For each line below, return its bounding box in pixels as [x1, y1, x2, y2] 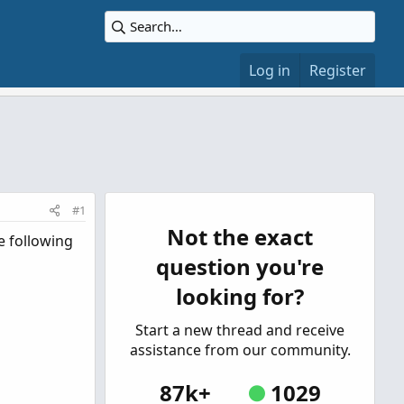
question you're [156, 252, 324, 281]
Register [309, 60, 366, 80]
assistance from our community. [129, 340, 351, 360]
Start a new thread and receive [135, 320, 344, 340]
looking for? [176, 281, 304, 311]
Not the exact [167, 222, 313, 252]
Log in [249, 60, 290, 80]
